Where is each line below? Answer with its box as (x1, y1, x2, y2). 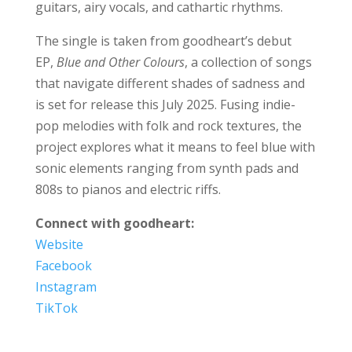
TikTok (35, 299, 78, 317)
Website (35, 235, 83, 253)
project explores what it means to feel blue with (35, 137, 315, 156)
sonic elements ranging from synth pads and (35, 159, 299, 177)
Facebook (35, 256, 92, 274)
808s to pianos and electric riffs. (35, 180, 221, 198)
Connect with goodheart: (35, 214, 194, 232)
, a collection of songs (184, 53, 312, 71)
